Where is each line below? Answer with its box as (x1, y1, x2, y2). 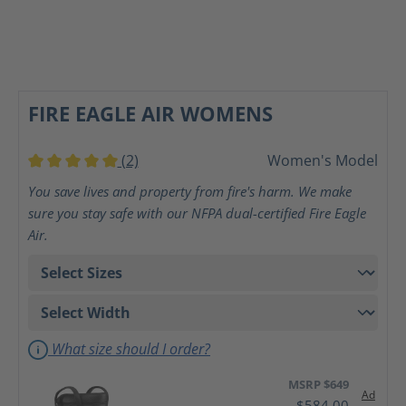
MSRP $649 (287, 377, 349, 392)
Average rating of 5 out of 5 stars (27, 171, 250, 191)
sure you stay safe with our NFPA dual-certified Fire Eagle (28, 204, 366, 222)
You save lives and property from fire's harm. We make (28, 182, 352, 200)
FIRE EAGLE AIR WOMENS (28, 100, 273, 127)
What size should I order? (48, 339, 210, 359)
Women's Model (267, 150, 378, 170)
